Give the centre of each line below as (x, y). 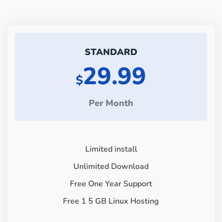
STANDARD (111, 52)
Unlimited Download (111, 167)
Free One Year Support (111, 184)
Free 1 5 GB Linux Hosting (111, 201)
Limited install (111, 149)
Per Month (111, 103)
